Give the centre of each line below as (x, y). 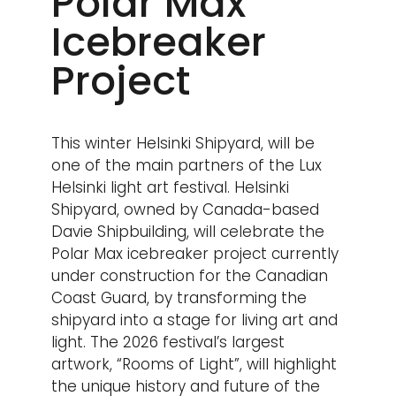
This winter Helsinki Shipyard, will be (183, 143)
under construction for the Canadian (190, 275)
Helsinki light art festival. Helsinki (171, 187)
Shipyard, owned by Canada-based (186, 209)
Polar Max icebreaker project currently (195, 253)
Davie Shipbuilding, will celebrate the (188, 231)
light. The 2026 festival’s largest (168, 342)
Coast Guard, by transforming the (179, 297)
